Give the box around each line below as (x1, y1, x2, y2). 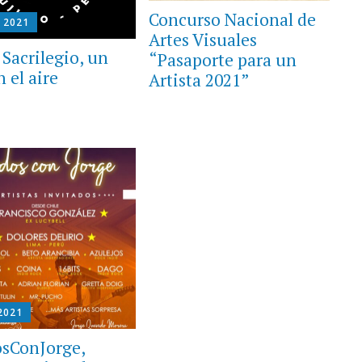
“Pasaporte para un (148, 48, 297, 71)
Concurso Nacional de (148, 7, 316, 31)
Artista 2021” (148, 68, 250, 91)
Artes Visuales (148, 27, 257, 51)
